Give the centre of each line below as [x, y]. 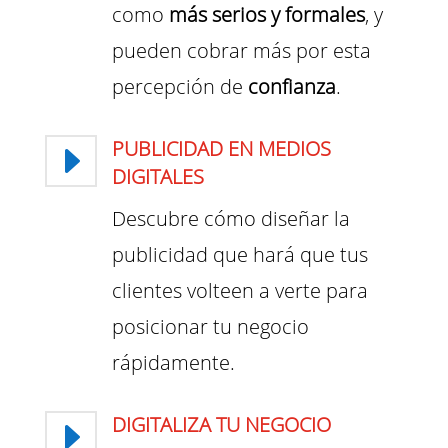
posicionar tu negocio [210, 327]
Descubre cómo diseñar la [230, 219]
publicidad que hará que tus [239, 255]
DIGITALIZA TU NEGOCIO [221, 425]
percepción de [179, 87]
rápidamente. [173, 363]
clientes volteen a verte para [239, 291]
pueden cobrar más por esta [241, 51]
